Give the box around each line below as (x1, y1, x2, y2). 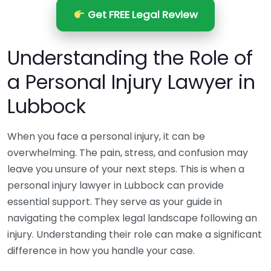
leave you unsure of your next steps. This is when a (7, 162, 244, 176)
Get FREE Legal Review (85, 7, 198, 22)
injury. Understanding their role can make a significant (7, 227, 262, 241)
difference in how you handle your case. (7, 244, 195, 258)
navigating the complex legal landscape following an (7, 211, 257, 225)
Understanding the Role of (7, 44, 253, 71)
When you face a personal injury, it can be (7, 129, 205, 143)
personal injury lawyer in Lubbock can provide (7, 178, 224, 192)
